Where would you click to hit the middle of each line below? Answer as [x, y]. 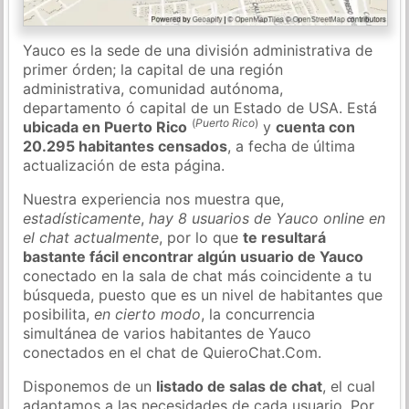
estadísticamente [82, 218]
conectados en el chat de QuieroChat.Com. [173, 352]
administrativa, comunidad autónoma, [153, 88]
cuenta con [316, 126]
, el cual [349, 386]
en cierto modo [148, 314]
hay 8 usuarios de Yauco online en [267, 218]
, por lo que [201, 237]
